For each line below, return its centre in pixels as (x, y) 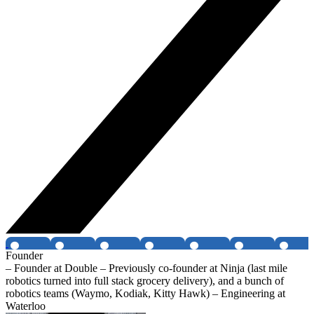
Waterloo (26, 306)
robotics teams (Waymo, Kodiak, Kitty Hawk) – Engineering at (145, 294)
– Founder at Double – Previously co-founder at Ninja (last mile (146, 268)
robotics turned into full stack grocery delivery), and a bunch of (145, 281)
